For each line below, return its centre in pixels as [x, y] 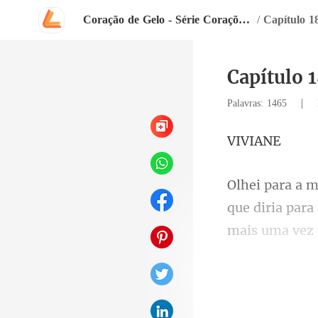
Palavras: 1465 [259, 103]
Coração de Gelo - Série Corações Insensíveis [244, 20]
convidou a [263, 286]
